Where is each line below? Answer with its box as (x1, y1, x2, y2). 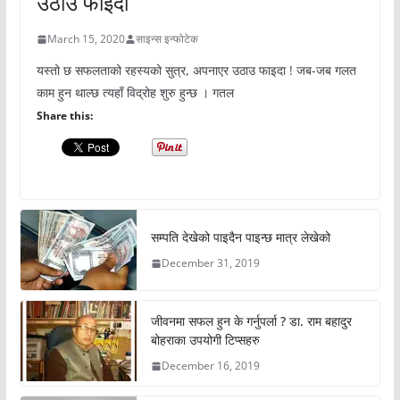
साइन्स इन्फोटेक (135, 31, 198, 47)
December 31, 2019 (161, 255, 260, 271)
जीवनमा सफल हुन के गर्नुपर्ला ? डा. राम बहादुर (150, 312, 352, 330)
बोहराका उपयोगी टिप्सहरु (150, 331, 260, 349)
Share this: (36, 108, 93, 124)
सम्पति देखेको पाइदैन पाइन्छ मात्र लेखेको (150, 229, 330, 246)
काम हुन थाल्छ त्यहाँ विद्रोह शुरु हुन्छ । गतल (36, 84, 234, 102)
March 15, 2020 (46, 31, 125, 47)
